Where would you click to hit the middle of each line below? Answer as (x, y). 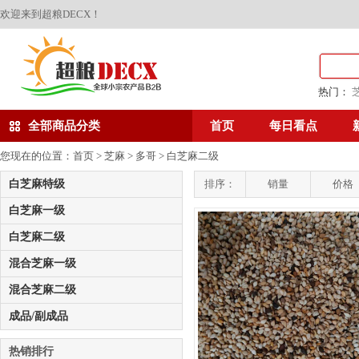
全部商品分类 (64, 126)
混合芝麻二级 (42, 290)
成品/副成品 (38, 316)
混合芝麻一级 (42, 263)
